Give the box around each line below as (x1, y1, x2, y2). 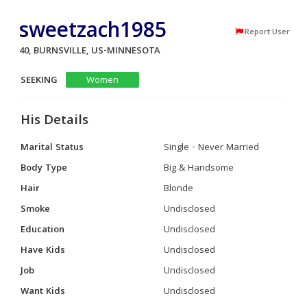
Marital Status (21, 140, 84, 156)
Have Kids (21, 243, 65, 259)
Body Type (21, 161, 67, 177)
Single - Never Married (164, 140, 259, 156)
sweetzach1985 (19, 15, 167, 51)
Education (21, 223, 64, 238)
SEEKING (21, 73, 58, 89)
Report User (245, 26, 290, 40)
